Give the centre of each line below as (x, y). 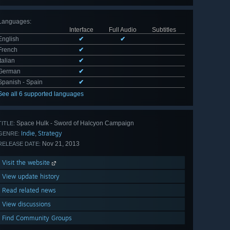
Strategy (50, 133)
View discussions (26, 204)
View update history (31, 177)
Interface (81, 30)
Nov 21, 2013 (60, 144)
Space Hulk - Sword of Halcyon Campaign (74, 123)
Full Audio (122, 30)
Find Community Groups (37, 218)
